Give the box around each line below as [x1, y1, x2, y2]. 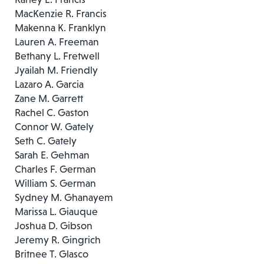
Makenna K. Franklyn [15, 21, 106, 34]
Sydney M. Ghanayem [15, 191, 113, 203]
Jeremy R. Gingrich [15, 233, 101, 246]
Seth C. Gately [15, 134, 77, 147]
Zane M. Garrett [15, 92, 83, 104]
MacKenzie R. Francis [15, 7, 107, 19]
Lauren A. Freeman [15, 35, 99, 48]
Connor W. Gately [15, 120, 94, 133]
